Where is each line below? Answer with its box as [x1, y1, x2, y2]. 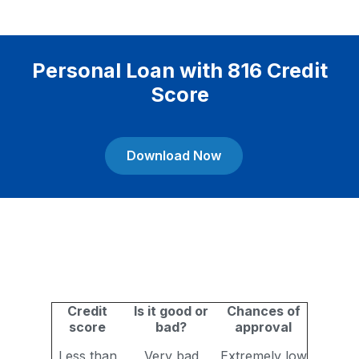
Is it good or [134, 303, 208, 319]
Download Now [126, 147, 221, 163]
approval [235, 319, 292, 335]
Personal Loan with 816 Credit [31, 58, 328, 83]
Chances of [226, 303, 301, 319]
